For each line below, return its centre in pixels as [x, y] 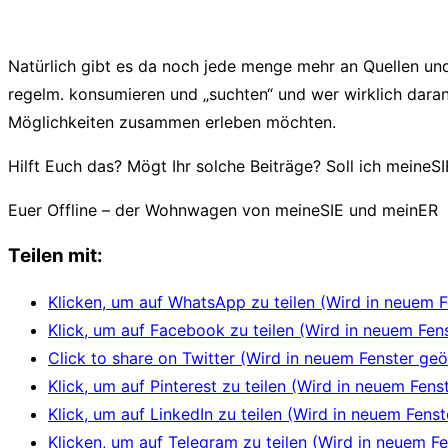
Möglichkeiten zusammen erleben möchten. [172, 122]
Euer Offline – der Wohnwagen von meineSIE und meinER [223, 210]
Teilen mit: [55, 255]
